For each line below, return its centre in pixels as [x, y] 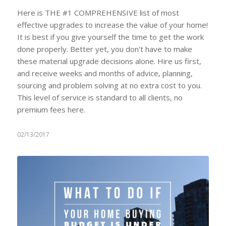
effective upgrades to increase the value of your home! [112, 24]
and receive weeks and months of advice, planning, [105, 73]
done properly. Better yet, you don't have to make [104, 49]
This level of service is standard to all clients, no [100, 97]
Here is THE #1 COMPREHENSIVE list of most [98, 12]
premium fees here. [51, 109]
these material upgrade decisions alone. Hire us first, [109, 61]
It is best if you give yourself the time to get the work [110, 37]
